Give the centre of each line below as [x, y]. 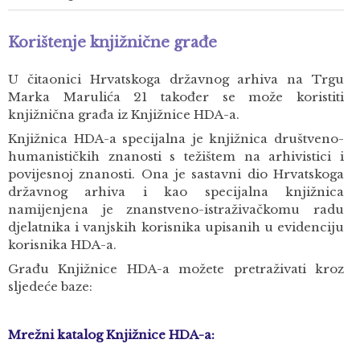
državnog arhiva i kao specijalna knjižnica [176, 192]
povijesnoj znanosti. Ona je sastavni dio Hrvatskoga [176, 174]
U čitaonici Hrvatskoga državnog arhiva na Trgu [176, 79]
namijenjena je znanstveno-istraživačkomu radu [176, 209]
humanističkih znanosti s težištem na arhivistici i [176, 156]
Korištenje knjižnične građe [112, 43]
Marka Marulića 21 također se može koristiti [176, 97]
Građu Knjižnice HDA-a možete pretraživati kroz [176, 269]
